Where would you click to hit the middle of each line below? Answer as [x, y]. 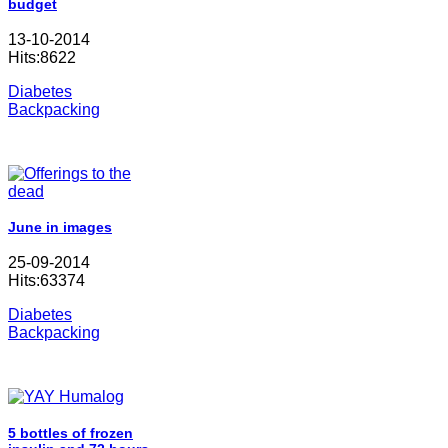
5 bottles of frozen [70, 432]
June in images [60, 227]
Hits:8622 [42, 57]
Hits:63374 [46, 280]
